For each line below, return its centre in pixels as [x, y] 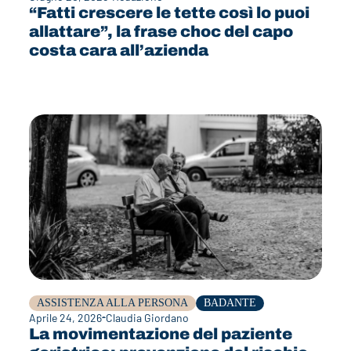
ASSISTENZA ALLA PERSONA [112, 302]
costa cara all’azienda [118, 50]
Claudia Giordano [147, 317]
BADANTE [230, 302]
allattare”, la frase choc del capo [161, 31]
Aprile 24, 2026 [65, 317]
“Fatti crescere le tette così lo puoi [169, 12]
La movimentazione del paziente [160, 333]
